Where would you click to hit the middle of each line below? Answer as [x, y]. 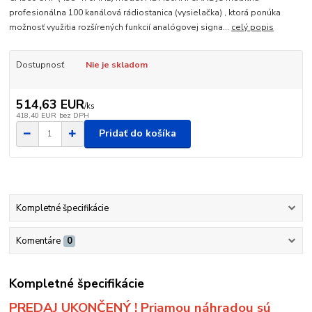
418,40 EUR [36, 115]
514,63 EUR [50, 104]
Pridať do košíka [138, 134]
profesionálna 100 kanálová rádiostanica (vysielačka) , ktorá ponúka [145, 13]
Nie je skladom [116, 65]
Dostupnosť [40, 65]
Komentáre [38, 241]
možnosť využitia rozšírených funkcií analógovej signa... [120, 28]
